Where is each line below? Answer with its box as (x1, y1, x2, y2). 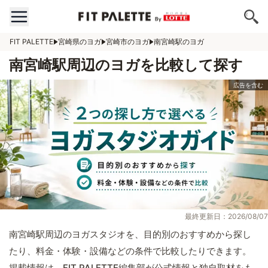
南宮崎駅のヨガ (154, 37, 204, 46)
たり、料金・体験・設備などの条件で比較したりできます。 (9, 245, 251, 257)
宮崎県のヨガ (58, 37, 101, 46)
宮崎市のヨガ (106, 37, 149, 46)
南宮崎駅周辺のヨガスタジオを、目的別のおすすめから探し (9, 229, 251, 240)
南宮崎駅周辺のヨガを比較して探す (9, 56, 243, 74)
